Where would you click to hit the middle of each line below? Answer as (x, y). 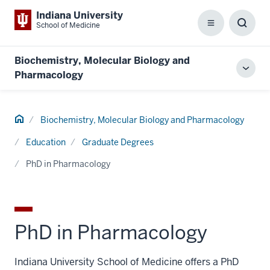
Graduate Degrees (118, 142)
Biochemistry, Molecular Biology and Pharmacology (142, 120)
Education (46, 142)
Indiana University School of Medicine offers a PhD (127, 262)
